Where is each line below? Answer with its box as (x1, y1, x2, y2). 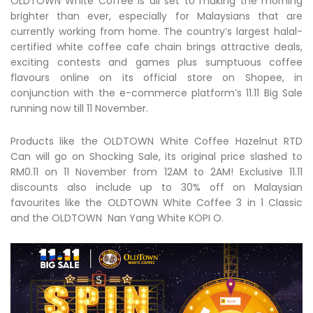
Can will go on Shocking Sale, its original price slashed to (10, 150, 303, 163)
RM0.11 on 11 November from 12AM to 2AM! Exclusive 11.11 (10, 165, 303, 179)
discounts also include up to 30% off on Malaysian (10, 180, 303, 194)
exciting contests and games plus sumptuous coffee (10, 55, 303, 69)
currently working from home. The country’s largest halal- (10, 24, 303, 38)
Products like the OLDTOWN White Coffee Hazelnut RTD (10, 134, 303, 148)
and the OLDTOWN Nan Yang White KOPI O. (10, 211, 224, 225)
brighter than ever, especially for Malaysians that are (10, 9, 303, 23)
